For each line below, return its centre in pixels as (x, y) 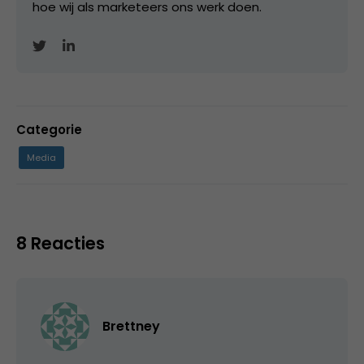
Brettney (131, 326)
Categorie (49, 129)
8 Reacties (61, 243)
